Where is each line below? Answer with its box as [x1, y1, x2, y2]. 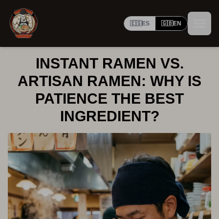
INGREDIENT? [60, 108, 159, 124]
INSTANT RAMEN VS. [35, 55, 184, 71]
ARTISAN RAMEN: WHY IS [18, 73, 201, 89]
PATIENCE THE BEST [35, 90, 184, 107]
